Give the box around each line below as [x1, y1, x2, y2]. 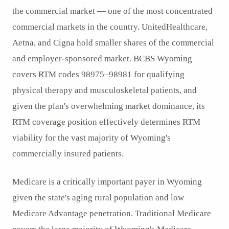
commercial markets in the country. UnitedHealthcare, [12, 22, 208, 32]
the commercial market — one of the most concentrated [12, 6, 213, 16]
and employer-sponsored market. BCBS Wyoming [12, 54, 192, 63]
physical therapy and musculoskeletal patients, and [12, 85, 197, 95]
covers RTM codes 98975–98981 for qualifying [12, 70, 185, 79]
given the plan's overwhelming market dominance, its [12, 101, 205, 111]
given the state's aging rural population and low [12, 193, 184, 202]
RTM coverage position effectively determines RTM [12, 117, 200, 127]
